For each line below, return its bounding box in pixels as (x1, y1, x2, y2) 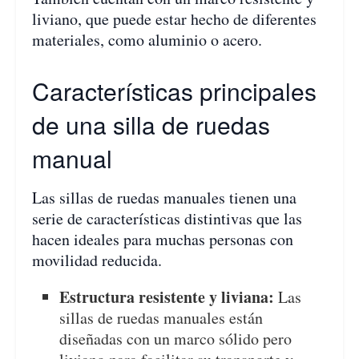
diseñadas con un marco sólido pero (59, 327, 292, 349)
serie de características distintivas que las (32, 207, 302, 229)
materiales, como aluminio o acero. (32, 28, 262, 50)
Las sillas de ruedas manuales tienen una (32, 186, 296, 208)
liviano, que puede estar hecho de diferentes (32, 7, 317, 30)
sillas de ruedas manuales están (59, 306, 264, 329)
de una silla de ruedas (32, 107, 270, 142)
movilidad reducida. (32, 248, 162, 271)
